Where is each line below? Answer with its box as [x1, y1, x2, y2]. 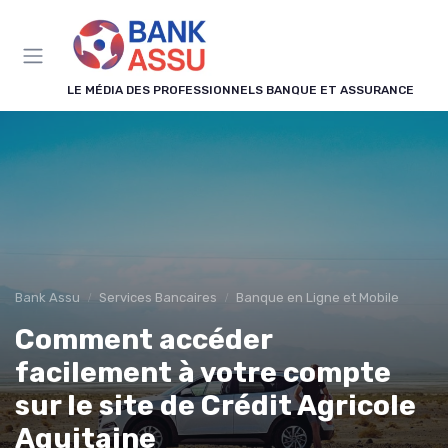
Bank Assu [15, 290, 80, 305]
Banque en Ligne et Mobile [236, 290, 399, 305]
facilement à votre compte [15, 356, 391, 389]
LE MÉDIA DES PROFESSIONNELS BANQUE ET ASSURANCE [67, 83, 414, 97]
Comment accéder [15, 323, 272, 356]
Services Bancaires [99, 290, 217, 305]
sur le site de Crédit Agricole [15, 389, 416, 422]
